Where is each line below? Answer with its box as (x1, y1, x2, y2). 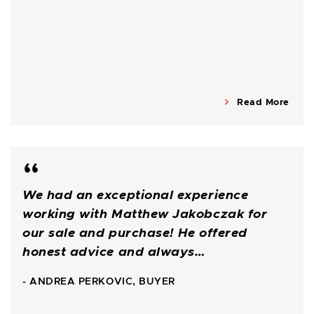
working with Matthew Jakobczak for (22, 208, 268, 221)
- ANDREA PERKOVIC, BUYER (22, 277, 175, 287)
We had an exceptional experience (22, 189, 249, 203)
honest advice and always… (22, 246, 206, 259)
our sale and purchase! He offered (22, 227, 247, 240)
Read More (233, 98, 289, 108)
